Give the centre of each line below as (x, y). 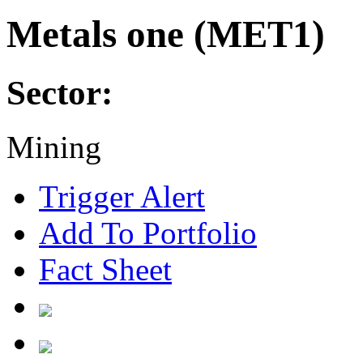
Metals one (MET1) (166, 34)
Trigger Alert (122, 197)
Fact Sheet (105, 270)
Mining (54, 147)
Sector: (60, 93)
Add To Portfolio (148, 233)
